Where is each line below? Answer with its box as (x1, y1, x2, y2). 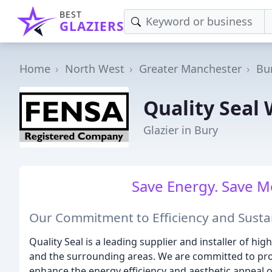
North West (65, 61, 124, 76)
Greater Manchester (139, 61, 242, 76)
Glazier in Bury (143, 122, 218, 137)
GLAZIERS (59, 18, 124, 35)
